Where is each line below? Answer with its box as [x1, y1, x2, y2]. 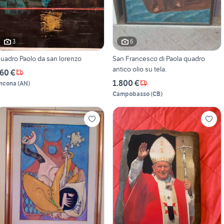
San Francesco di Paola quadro [112, 53, 205, 63]
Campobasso [112, 89, 149, 97]
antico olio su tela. [112, 64, 166, 73]
